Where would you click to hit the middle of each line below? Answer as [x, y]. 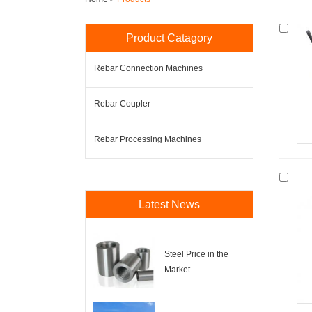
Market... [180, 270]
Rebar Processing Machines [148, 139]
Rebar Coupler [122, 104]
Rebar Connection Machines [148, 68]
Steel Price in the [196, 254]
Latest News [169, 204]
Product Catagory [169, 38]
